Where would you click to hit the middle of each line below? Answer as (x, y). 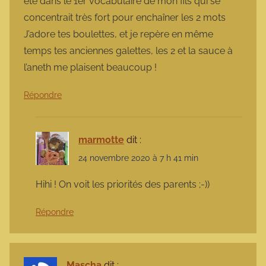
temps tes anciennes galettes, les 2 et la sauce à (128, 50)
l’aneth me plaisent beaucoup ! (90, 67)
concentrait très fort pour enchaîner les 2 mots (125, 17)
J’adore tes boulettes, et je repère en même (118, 34)
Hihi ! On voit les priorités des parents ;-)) (123, 185)
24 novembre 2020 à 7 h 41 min (138, 158)
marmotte (101, 140)
